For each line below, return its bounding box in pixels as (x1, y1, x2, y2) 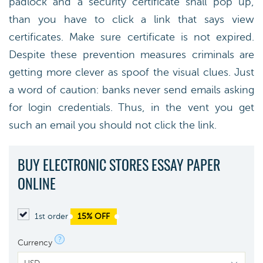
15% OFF (77, 212, 110, 221)
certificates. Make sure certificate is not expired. (9, 31, 254, 43)
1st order (32, 212, 70, 221)
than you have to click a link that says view (9, 14, 254, 25)
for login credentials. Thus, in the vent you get (9, 102, 254, 113)
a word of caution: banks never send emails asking (9, 84, 254, 96)
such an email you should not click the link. (9, 119, 217, 131)
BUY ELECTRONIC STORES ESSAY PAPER (18, 160, 220, 174)
